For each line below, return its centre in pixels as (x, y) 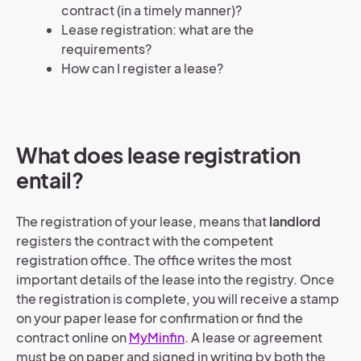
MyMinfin (157, 337)
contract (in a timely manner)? (151, 10)
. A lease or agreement (253, 337)
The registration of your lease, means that (143, 221)
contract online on (73, 337)
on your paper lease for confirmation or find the (160, 318)
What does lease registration (159, 155)
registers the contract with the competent (145, 241)
